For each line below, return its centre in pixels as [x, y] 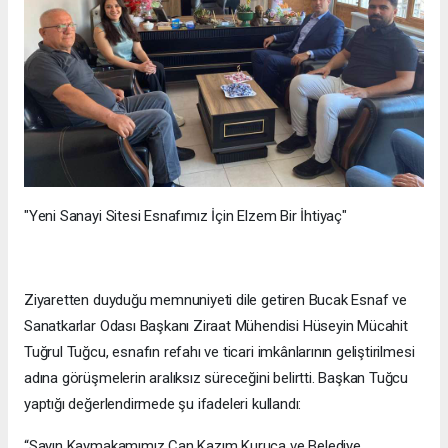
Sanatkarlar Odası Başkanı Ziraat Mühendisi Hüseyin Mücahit [216, 325]
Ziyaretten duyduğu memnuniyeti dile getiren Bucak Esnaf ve [215, 299]
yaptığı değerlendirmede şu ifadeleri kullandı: [163, 403]
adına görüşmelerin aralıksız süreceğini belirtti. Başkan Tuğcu [216, 377]
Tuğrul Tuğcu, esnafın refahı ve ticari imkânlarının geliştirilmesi [219, 351]
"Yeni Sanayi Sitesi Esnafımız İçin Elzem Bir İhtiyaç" [185, 215]
